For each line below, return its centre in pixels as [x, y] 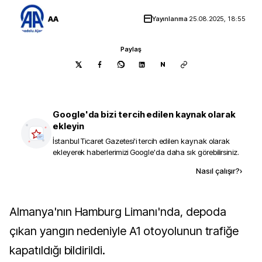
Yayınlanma [170, 19]
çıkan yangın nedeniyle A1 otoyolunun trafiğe [124, 231]
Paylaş [131, 49]
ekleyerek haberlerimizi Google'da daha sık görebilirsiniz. [146, 152]
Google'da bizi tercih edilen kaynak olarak [144, 114]
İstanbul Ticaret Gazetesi [94, 141]
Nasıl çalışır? [218, 171]
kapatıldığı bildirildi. [58, 250]
